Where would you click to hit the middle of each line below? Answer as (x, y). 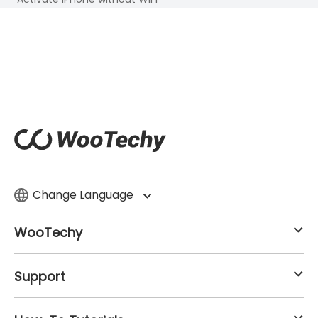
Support (40, 276)
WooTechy (48, 232)
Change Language (84, 194)
